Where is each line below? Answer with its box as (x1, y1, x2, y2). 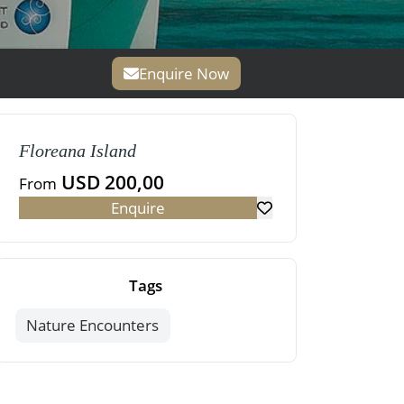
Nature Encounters (26, 315, 160, 336)
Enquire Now (139, 62, 230, 84)
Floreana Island (18, 141, 136, 161)
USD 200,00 (56, 168, 164, 195)
